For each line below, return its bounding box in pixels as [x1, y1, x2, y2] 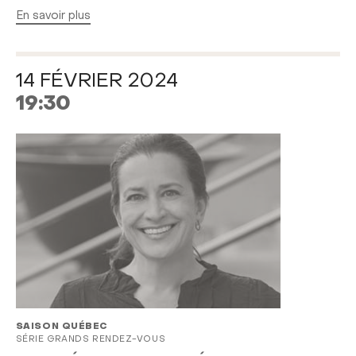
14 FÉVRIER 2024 [15, 72, 178, 92]
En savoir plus [15, 10, 91, 21]
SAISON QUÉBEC [15, 323, 108, 332]
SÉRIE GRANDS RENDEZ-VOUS [15, 335, 166, 345]
